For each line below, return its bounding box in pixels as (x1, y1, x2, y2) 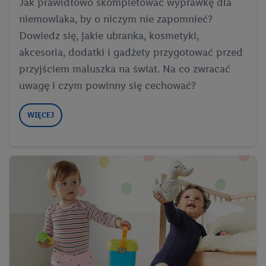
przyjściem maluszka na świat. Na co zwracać (19, 62, 230, 75)
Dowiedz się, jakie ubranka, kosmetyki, (19, 28, 199, 42)
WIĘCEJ (27, 110, 54, 119)
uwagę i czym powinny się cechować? (19, 78, 196, 92)
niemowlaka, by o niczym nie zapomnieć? (19, 12, 213, 26)
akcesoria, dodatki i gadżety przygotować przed (19, 45, 243, 59)
